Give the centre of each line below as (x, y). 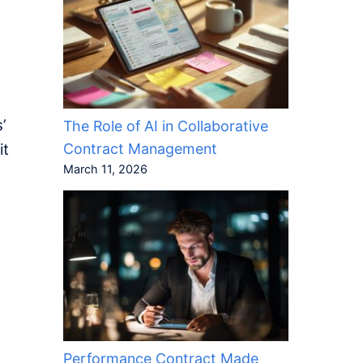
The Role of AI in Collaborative (165, 126)
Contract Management (140, 148)
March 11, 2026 (105, 169)
